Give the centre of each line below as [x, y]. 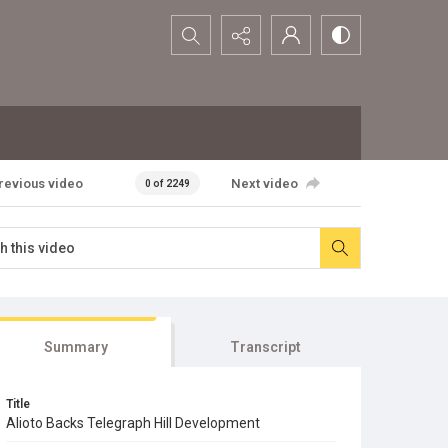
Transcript [266, 347]
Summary [75, 347]
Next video [264, 183]
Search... [200, 27]
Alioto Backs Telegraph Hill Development [133, 423]
